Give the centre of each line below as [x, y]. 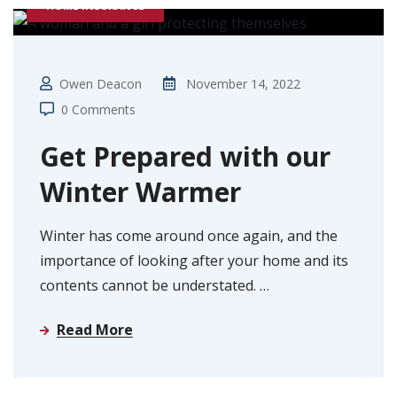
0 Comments [98, 109]
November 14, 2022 [243, 83]
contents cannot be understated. [150, 285]
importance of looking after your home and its [194, 260]
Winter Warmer [140, 191]
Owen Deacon [101, 83]
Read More [95, 329]
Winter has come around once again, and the [189, 235]
